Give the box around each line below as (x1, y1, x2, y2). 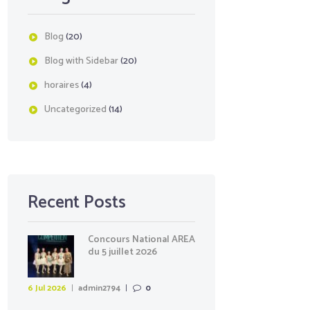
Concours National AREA (87, 231, 195, 248)
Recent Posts (27, 188, 126, 218)
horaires (44, 77, 79, 93)
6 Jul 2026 (27, 281, 66, 295)
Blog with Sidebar (44, 53, 118, 69)
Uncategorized (44, 101, 107, 118)
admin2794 (78, 281, 121, 295)
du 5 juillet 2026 (87, 244, 157, 260)
